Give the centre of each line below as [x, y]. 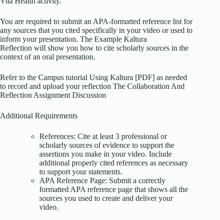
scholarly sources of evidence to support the [107, 145]
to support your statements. [81, 172]
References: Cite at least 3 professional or [103, 137]
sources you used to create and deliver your [106, 198]
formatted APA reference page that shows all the [114, 190]
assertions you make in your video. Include [106, 154]
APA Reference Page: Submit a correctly [102, 181]
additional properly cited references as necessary [114, 163]
